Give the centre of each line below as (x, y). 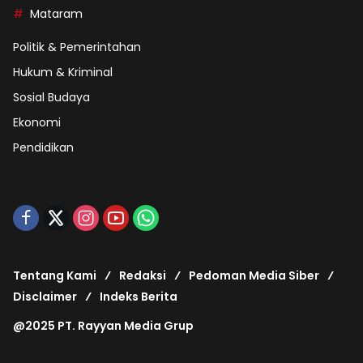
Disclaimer (45, 297)
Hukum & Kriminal (63, 73)
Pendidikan (43, 148)
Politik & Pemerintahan (77, 47)
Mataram (56, 14)
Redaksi (143, 276)
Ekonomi (37, 123)
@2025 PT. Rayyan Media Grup (103, 326)
